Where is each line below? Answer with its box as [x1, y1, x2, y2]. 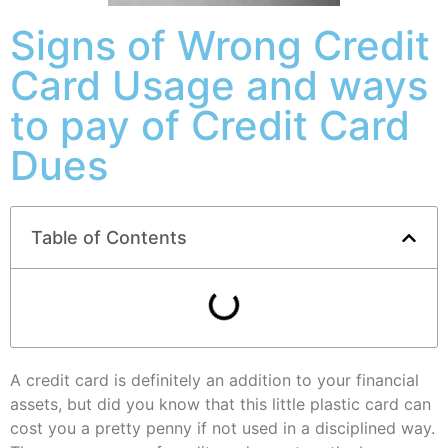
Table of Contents [31, 227, 187, 248]
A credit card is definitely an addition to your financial [10, 370, 419, 390]
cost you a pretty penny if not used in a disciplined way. [10, 418, 435, 438]
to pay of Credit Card [10, 101, 410, 150]
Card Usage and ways [10, 61, 428, 110]
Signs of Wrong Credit [10, 21, 430, 70]
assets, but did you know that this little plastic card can [10, 394, 431, 414]
